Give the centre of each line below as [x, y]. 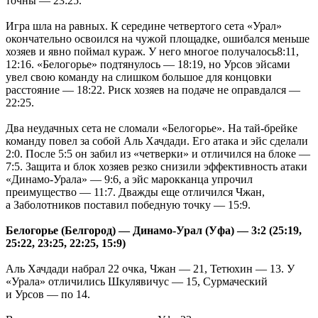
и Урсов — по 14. [48, 294]
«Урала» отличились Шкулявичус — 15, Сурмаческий [137, 281]
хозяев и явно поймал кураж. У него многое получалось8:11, [152, 51]
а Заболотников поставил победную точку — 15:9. [128, 204]
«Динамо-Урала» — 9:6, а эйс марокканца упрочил [129, 179]
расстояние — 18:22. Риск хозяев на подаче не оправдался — [153, 89]
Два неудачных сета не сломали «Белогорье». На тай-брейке [152, 128]
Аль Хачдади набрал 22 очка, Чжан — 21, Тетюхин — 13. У [150, 268]
